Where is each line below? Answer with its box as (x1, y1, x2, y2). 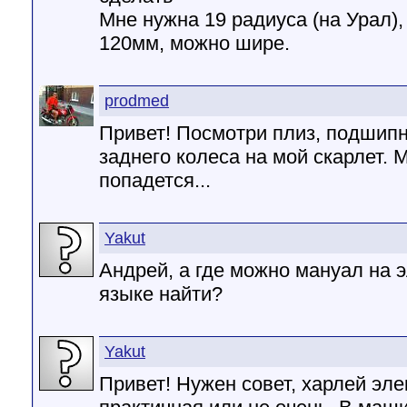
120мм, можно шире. (99, 32, 290, 55)
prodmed (104, 92, 169, 110)
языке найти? (99, 283, 223, 305)
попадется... (99, 169, 211, 192)
